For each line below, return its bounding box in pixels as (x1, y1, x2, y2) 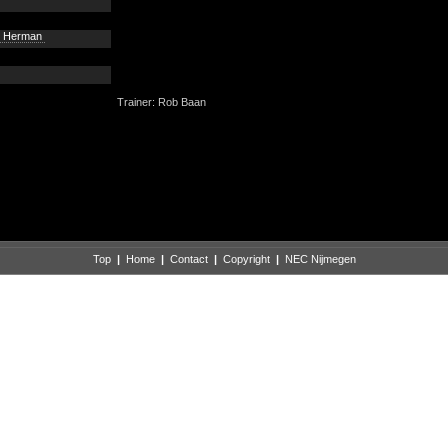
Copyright (222, 253, 270, 265)
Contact (169, 253, 208, 265)
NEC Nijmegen (284, 253, 356, 265)
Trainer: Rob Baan (117, 96, 206, 108)
